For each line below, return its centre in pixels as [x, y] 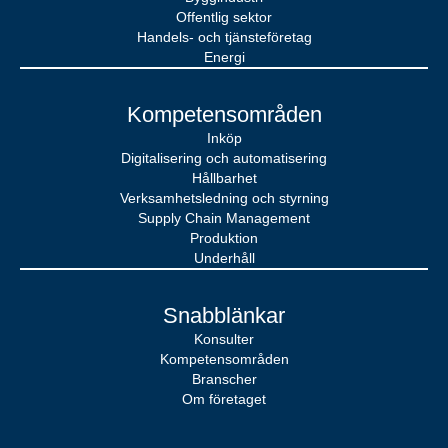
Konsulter [224, 339]
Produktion [224, 237]
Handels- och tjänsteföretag [224, 36]
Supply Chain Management [224, 217]
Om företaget [224, 399]
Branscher [224, 379]
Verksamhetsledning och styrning [224, 197]
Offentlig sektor [224, 16]
